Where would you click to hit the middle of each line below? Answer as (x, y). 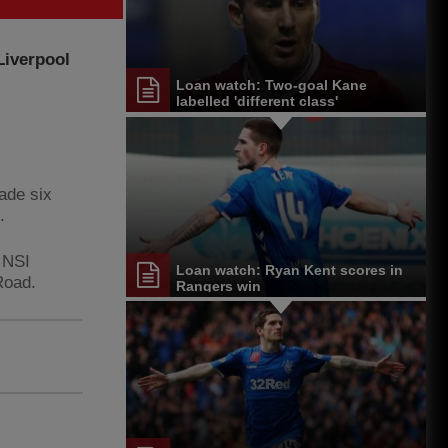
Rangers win (218, 285)
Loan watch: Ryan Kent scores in (289, 269)
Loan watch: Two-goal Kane (271, 85)
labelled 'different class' (257, 101)
